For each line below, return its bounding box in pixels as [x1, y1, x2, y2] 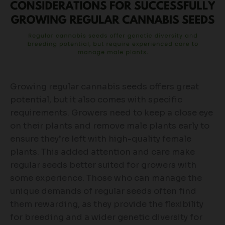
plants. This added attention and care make [10, 147, 195, 158]
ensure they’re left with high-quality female [10, 134, 191, 145]
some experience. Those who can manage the [10, 173, 202, 184]
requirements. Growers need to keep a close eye [10, 107, 213, 119]
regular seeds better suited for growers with [10, 160, 196, 171]
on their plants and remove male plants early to [10, 121, 209, 132]
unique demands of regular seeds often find [10, 186, 196, 197]
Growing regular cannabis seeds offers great [10, 81, 199, 92]
